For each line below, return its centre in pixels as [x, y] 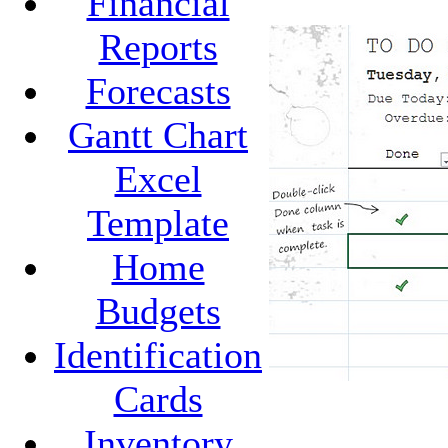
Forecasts [158, 91]
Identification [158, 355]
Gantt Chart [158, 135]
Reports [158, 47]
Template [158, 223]
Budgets [158, 311]
